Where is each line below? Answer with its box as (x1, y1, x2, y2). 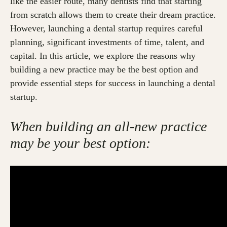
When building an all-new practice (10, 119, 207, 135)
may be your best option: (10, 135, 150, 152)
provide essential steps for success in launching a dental (10, 78, 215, 89)
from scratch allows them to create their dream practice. (10, 10, 216, 20)
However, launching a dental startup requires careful (10, 23, 203, 34)
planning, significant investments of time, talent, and (10, 37, 204, 48)
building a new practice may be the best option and (10, 64, 198, 75)
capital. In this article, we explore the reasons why (10, 51, 196, 61)
